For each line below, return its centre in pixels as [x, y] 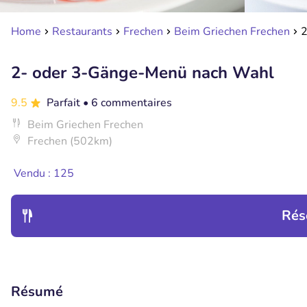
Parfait [65, 103]
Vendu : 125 [44, 173]
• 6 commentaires [127, 103]
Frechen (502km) [70, 141]
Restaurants [82, 32]
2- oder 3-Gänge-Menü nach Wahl [143, 73]
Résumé [37, 292]
